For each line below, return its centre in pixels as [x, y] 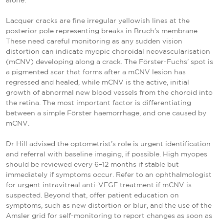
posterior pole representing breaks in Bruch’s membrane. [102, 31]
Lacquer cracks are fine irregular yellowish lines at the [98, 21]
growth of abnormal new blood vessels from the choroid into [109, 93]
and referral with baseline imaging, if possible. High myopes [107, 154]
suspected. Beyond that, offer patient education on [92, 195]
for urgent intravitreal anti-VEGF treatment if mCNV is [99, 185]
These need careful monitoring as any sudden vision [94, 41]
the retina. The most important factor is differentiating [99, 103]
